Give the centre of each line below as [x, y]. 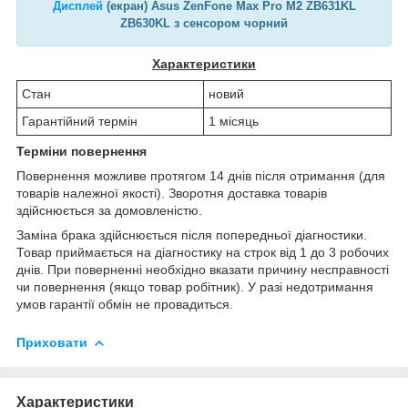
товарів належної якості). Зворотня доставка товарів [172, 193]
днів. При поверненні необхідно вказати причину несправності [203, 269]
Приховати [52, 342]
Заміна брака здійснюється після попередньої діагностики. [192, 235]
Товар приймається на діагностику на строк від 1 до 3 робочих [203, 252]
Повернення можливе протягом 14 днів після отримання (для [201, 175]
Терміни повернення [82, 151]
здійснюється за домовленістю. [109, 210]
